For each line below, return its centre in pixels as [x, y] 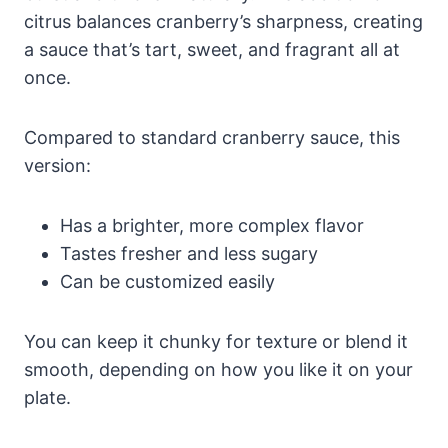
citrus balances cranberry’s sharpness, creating [223, 22]
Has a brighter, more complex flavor [212, 226]
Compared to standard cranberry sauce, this [212, 138]
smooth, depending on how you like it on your [218, 370]
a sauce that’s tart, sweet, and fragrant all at [212, 50]
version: [57, 166]
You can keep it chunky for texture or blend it [216, 342]
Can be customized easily [167, 282]
